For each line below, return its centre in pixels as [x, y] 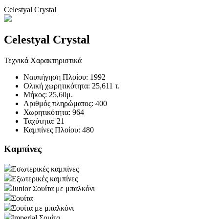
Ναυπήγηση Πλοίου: [57, 77]
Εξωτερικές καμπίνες [45, 178]
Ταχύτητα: [40, 121]
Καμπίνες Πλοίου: [53, 130]
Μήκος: [36, 95]
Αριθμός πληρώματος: [59, 104]
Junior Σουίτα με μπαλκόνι [53, 188]
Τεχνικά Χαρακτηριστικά [43, 61]
